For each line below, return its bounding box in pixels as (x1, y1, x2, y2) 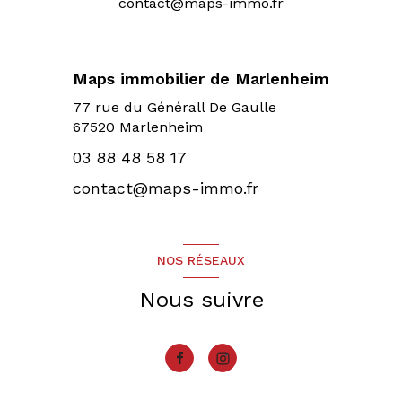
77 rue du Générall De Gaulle (73, 99, 276, 117)
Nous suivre (138, 287, 264, 313)
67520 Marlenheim (73, 118, 203, 136)
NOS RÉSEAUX (157, 253, 245, 268)
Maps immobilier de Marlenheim (73, 68, 329, 88)
